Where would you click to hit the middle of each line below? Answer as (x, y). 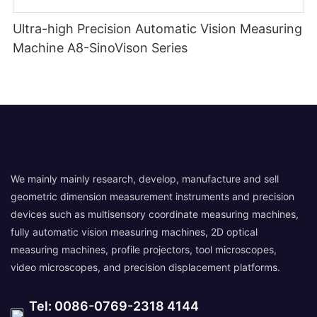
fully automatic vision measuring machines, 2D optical (134, 231)
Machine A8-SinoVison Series (100, 48)
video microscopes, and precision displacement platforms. (145, 267)
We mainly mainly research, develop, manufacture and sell (145, 178)
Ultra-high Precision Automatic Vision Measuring (158, 29)
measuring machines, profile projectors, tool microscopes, (144, 249)
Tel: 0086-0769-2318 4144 (111, 306)
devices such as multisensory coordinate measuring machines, (155, 214)
